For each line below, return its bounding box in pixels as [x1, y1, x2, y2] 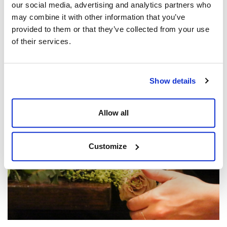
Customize [89, 141, 127, 150]
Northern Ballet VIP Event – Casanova [8, 61, 170, 70]
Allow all [98, 108, 129, 118]
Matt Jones [35, 75, 64, 81]
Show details [149, 76, 196, 85]
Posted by [8, 75, 35, 81]
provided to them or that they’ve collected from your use [12, 25, 209, 34]
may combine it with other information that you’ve [12, 13, 185, 22]
